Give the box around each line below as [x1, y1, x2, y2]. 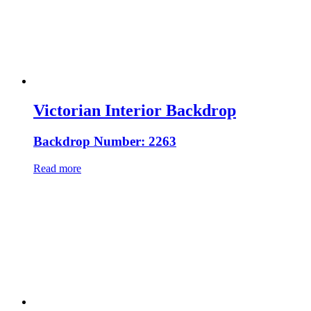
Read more [33, 162, 81, 174]
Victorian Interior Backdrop [33, 101, 236, 119]
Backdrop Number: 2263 [33, 133, 176, 149]
